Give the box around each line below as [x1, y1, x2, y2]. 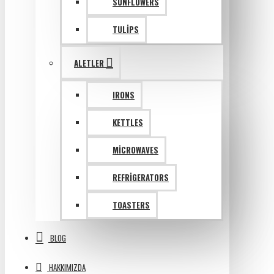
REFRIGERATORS [113, 171, 169, 183]
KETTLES [113, 116, 143, 128]
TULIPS [113, 23, 139, 35]
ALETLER [74, 57, 104, 69]
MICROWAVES [113, 144, 158, 156]
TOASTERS [113, 199, 150, 211]
